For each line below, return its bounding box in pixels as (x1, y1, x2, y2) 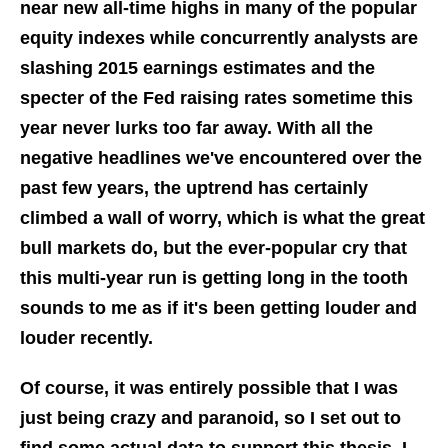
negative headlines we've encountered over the (20, 148, 422, 169)
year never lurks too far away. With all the (20, 118, 373, 139)
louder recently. (20, 328, 158, 349)
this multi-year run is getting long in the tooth (20, 268, 408, 289)
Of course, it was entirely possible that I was (20, 378, 398, 399)
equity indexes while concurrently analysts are (20, 28, 418, 49)
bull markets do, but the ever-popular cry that (20, 238, 407, 259)
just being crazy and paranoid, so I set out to (20, 408, 401, 429)
